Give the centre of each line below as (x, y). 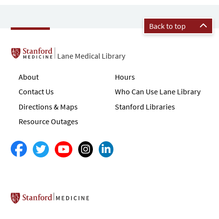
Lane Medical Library (91, 56)
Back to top (168, 26)
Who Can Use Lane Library (157, 92)
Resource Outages (49, 121)
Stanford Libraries (145, 106)
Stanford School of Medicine (107, 201)
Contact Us (36, 92)
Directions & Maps (48, 106)
